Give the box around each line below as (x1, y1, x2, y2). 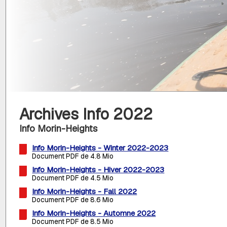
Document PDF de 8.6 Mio (32, 195, 114, 205)
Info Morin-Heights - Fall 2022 (32, 186, 137, 197)
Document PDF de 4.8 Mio (32, 152, 114, 161)
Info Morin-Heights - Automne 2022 (32, 208, 156, 218)
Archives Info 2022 (19, 104, 153, 125)
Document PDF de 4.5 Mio (32, 173, 114, 183)
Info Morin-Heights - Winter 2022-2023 (32, 143, 169, 153)
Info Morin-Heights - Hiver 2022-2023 (32, 165, 165, 175)
